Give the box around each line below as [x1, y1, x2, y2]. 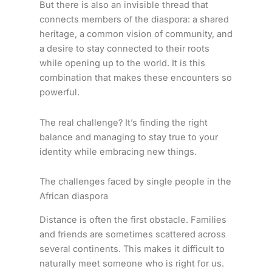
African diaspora [39, 191, 108, 202]
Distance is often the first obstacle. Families [39, 214, 226, 225]
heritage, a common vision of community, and [39, 29, 233, 40]
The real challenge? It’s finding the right [39, 117, 208, 128]
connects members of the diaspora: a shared [39, 14, 229, 25]
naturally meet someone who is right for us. [39, 257, 224, 269]
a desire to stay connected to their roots [39, 43, 209, 55]
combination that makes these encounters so [39, 72, 232, 84]
